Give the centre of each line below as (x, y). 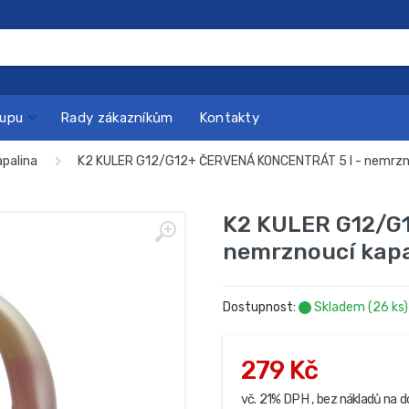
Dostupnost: (261, 307)
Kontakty (229, 117)
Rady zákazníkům (117, 117)
